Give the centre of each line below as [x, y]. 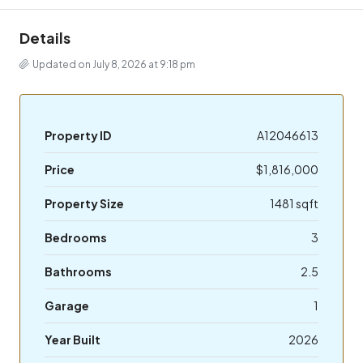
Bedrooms [76, 237]
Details [45, 37]
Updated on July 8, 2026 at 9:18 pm [114, 64]
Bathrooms [78, 271]
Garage [67, 305]
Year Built [73, 339]
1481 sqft [294, 203]
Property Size [84, 203]
